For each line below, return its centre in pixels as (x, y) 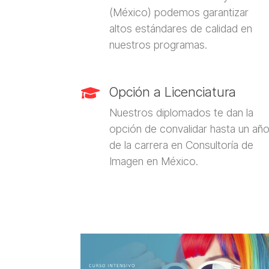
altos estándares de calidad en (180, 28)
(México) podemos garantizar (179, 12)
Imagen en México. (153, 161)
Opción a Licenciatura (172, 92)
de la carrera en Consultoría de (181, 145)
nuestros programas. (158, 44)
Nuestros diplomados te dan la (181, 112)
